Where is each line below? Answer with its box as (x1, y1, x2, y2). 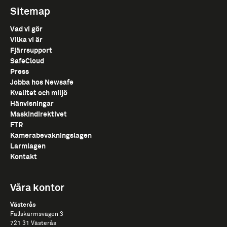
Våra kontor (10, 183, 64, 194)
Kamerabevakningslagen (10, 132, 92, 140)
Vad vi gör (10, 26, 43, 33)
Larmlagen (10, 143, 46, 150)
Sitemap (10, 7, 50, 17)
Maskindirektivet (10, 111, 67, 119)
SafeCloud (10, 58, 44, 65)
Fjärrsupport (10, 47, 52, 55)
